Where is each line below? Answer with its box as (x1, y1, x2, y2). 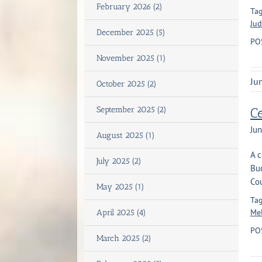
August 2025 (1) (96, 130, 155, 140)
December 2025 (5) (96, 27, 166, 37)
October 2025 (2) (96, 79, 157, 89)
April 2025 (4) (96, 208, 146, 218)
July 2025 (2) (96, 156, 142, 166)
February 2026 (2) (96, 2, 163, 12)
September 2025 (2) (96, 105, 167, 115)
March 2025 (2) (96, 233, 151, 243)
